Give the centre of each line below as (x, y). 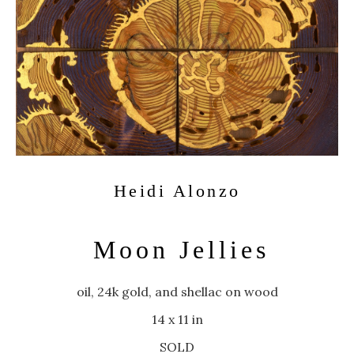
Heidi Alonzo (177, 191)
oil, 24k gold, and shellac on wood (177, 292)
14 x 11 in (177, 319)
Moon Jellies (181, 250)
